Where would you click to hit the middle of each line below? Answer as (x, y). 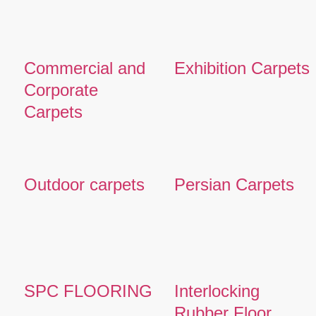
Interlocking (217, 291)
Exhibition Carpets (242, 68)
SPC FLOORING (88, 291)
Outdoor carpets (84, 184)
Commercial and (84, 68)
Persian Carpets (234, 184)
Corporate (61, 90)
